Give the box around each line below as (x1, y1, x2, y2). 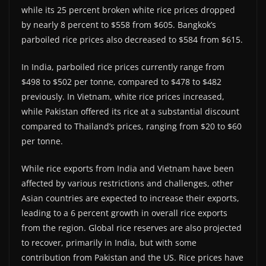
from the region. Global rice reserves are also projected (21, 222, 242, 234)
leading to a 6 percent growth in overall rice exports (21, 207, 227, 219)
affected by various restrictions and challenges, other (21, 178, 233, 189)
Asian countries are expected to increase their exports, (21, 192, 239, 204)
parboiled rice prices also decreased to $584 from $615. (21, 34, 243, 46)
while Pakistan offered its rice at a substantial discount (21, 106, 239, 118)
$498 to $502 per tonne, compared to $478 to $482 (21, 76, 221, 88)
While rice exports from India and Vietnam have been (21, 163, 234, 175)
